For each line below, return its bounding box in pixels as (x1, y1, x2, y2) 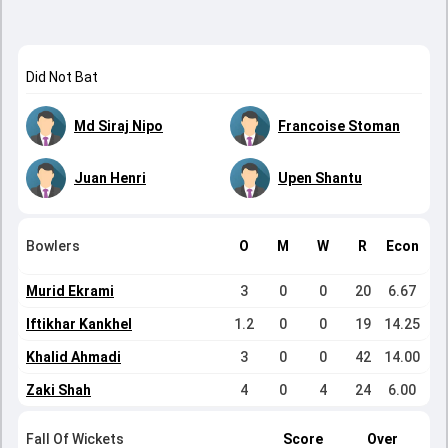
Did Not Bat (26, 69, 98, 85)
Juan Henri (74, 170, 146, 186)
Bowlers (26, 238, 80, 254)
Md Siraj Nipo (74, 118, 163, 134)
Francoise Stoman (278, 118, 400, 134)
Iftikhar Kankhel (26, 316, 132, 332)
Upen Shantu (278, 170, 362, 186)
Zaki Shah (26, 382, 91, 398)
